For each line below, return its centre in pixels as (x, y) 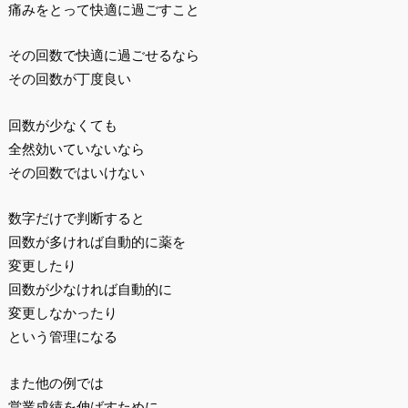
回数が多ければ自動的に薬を (97, 242)
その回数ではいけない (76, 172)
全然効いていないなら (76, 148)
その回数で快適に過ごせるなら (103, 56)
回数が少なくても (62, 125)
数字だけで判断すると (76, 219)
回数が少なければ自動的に (90, 290)
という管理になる (62, 337)
